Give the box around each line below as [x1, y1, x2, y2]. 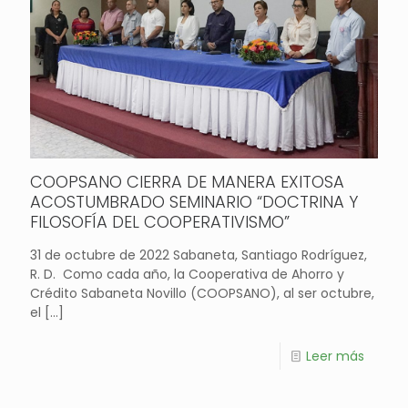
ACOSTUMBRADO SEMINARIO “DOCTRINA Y [30, 189, 358, 213]
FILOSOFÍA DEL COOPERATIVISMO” [30, 209, 290, 233]
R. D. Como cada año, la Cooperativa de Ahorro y [30, 264, 344, 283]
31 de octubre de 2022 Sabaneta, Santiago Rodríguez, [30, 245, 367, 264]
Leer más [306, 346, 364, 365]
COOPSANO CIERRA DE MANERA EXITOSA [30, 169, 344, 193]
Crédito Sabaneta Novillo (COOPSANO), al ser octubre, [30, 283, 374, 302]
